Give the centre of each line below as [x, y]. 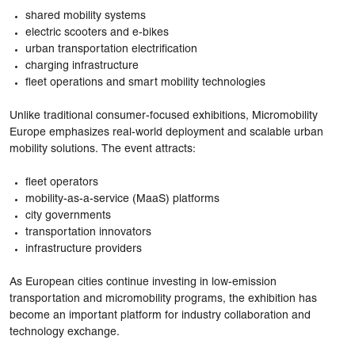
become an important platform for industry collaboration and [160, 315]
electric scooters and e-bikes [97, 32]
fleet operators [62, 182]
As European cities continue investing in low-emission [143, 282]
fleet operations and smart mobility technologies [145, 82]
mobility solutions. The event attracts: [103, 149]
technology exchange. [65, 332]
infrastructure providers [84, 249]
